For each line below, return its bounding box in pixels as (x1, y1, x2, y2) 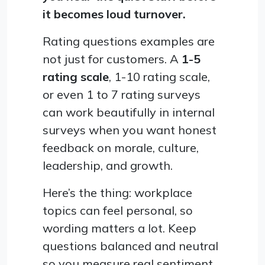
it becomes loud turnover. (43, 6, 186, 21)
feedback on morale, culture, (43, 140, 199, 155)
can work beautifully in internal (43, 104, 215, 119)
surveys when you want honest (43, 122, 216, 137)
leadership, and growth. (43, 157, 173, 173)
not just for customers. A (43, 51, 182, 66)
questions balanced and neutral (43, 238, 218, 253)
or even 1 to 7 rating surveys (43, 86, 201, 102)
